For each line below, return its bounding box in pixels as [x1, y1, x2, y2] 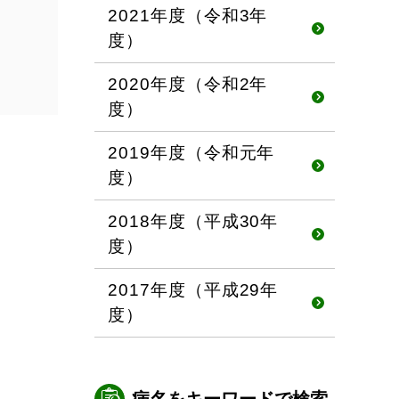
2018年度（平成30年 [108, 212, 279, 231]
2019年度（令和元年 [108, 143, 275, 162]
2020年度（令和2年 [108, 75, 268, 94]
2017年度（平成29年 [108, 281, 279, 299]
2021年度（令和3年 [108, 6, 268, 25]
